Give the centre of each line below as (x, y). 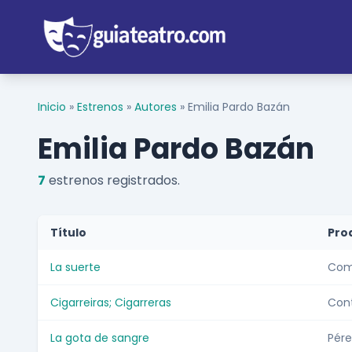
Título (68, 233)
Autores (156, 107)
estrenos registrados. (113, 181)
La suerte (75, 268)
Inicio (52, 107)
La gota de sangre (100, 338)
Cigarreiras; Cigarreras (111, 303)
